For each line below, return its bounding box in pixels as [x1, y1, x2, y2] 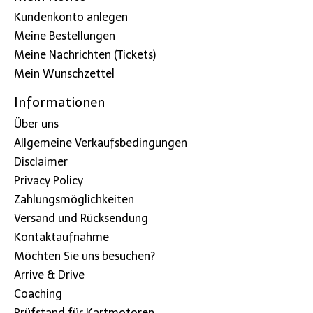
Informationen [14, 94, 105, 111]
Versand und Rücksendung [14, 211, 148, 225]
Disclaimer [14, 154, 68, 168]
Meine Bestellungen [14, 29, 115, 43]
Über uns [14, 117, 59, 131]
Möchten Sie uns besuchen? [14, 249, 155, 263]
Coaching [14, 286, 62, 300]
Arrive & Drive [14, 268, 85, 282]
